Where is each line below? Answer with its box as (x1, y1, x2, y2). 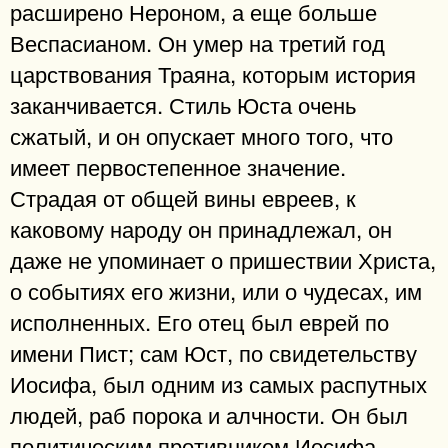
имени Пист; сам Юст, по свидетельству (10, 336, 417, 369)
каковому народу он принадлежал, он (10, 212, 392, 245)
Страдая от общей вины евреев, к (10, 181, 356, 214)
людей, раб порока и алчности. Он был (10, 398, 408, 431)
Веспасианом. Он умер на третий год (10, 26, 385, 59)
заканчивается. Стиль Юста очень (10, 88, 356, 121)
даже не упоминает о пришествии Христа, (10, 243, 436, 276)
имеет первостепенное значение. (10, 150, 346, 183)
